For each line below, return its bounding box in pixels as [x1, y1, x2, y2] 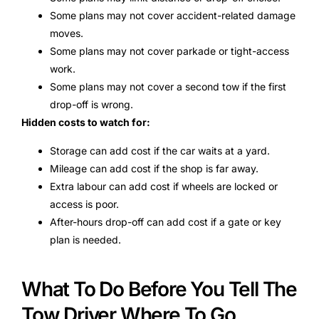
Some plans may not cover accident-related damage [50, 9, 296, 22]
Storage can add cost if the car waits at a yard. [50, 144, 270, 157]
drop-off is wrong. [50, 98, 133, 111]
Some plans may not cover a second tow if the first [50, 80, 286, 93]
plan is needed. [50, 233, 121, 246]
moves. [50, 27, 83, 40]
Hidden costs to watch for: [21, 116, 150, 129]
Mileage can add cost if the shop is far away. [50, 162, 258, 174]
